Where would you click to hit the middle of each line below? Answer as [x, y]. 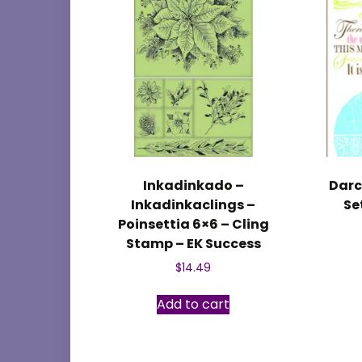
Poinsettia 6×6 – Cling [193, 224]
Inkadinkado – [193, 185]
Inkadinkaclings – [194, 204]
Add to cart [194, 304]
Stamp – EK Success [193, 243]
